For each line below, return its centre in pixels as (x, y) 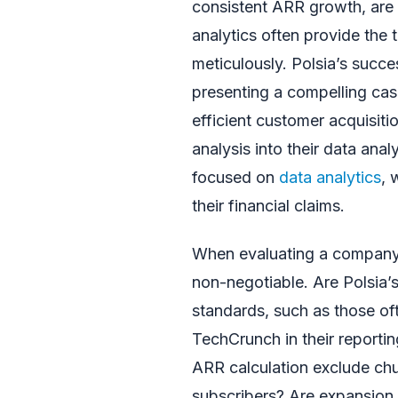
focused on (235, 177)
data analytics (330, 177)
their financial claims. (268, 205)
